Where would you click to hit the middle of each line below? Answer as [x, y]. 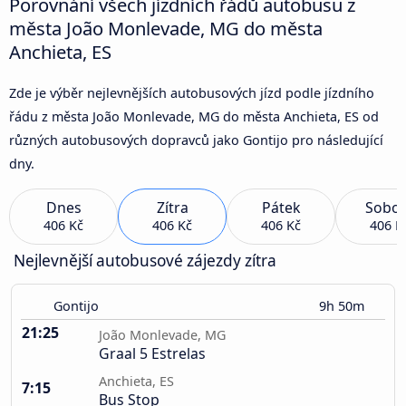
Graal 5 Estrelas [152, 354]
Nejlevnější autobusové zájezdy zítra [145, 261]
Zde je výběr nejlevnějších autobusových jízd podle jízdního [192, 92]
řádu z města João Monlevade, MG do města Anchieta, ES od [194, 116]
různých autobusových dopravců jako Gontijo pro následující [196, 140]
